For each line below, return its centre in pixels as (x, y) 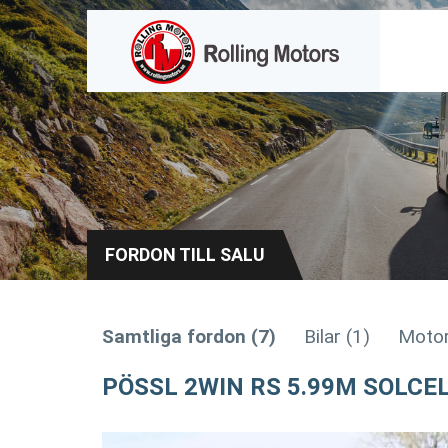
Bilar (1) (337, 336)
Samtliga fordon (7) (189, 336)
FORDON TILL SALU (185, 254)
